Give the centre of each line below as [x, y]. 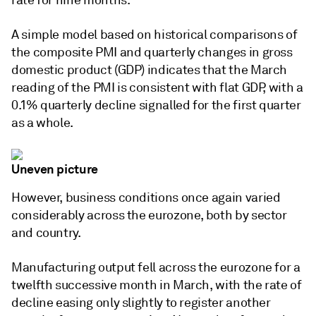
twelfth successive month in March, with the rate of [157, 285]
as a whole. [43, 123]
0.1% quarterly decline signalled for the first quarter [156, 105]
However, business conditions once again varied [146, 197]
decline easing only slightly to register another [141, 303]
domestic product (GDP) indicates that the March [150, 70]
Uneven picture [55, 169]
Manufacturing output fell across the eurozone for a [156, 267]
